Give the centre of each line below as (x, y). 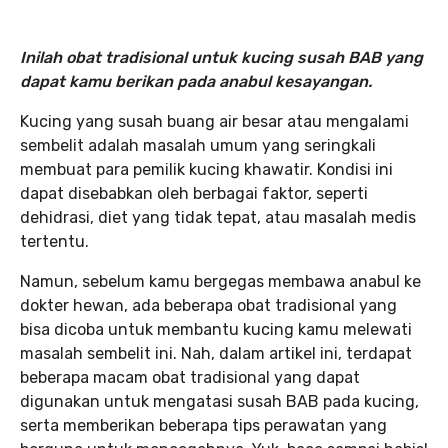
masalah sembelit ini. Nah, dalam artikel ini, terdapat (216, 353)
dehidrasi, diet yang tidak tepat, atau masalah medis (218, 217)
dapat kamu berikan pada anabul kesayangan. (196, 81)
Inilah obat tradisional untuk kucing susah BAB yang (221, 57)
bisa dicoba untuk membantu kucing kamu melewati (216, 329)
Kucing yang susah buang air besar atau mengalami (214, 121)
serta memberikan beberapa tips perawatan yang (203, 425)
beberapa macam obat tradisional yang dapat (190, 377)
